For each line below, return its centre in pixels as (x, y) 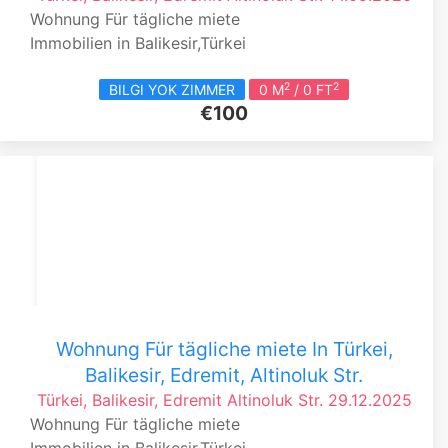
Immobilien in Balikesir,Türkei (138, 42)
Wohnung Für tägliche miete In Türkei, (224, 349)
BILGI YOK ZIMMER (172, 90)
